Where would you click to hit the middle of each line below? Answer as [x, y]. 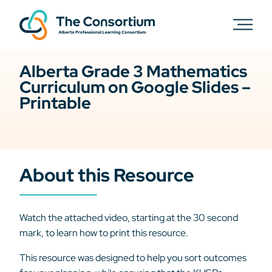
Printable [55, 103]
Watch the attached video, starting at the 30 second [129, 218]
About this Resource [107, 175]
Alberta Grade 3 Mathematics [133, 71]
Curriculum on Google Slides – [135, 87]
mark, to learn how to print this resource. [104, 233]
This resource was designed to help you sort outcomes [133, 258]
